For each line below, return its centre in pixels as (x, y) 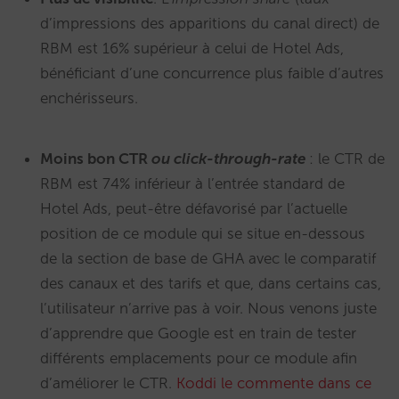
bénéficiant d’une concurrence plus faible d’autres (212, 73)
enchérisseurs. (89, 98)
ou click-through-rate (230, 159)
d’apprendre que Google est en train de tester (198, 334)
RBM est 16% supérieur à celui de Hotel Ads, (192, 49)
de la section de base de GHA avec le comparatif (208, 259)
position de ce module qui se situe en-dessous (203, 234)
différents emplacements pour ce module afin (199, 358)
